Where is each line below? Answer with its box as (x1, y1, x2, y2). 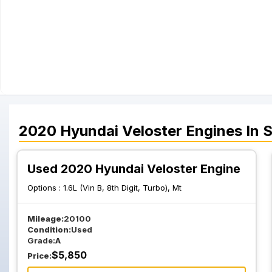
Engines (186, 122, 242, 140)
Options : (27, 183, 63, 192)
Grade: (27, 236, 55, 245)
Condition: (27, 225, 71, 234)
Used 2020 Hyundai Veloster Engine (27, 161, 240, 176)
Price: (27, 251, 52, 260)
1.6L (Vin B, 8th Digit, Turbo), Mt (63, 183, 182, 192)
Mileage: (27, 214, 64, 223)
